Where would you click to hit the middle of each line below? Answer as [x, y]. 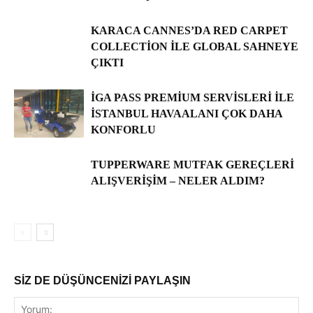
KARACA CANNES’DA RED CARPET [189, 31]
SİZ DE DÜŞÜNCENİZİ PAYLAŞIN [102, 281]
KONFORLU [123, 130]
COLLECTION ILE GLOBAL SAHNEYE [195, 47]
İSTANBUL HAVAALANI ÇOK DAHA [187, 114]
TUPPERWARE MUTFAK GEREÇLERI [192, 165]
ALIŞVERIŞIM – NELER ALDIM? [178, 181]
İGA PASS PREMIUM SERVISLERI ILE [192, 98]
